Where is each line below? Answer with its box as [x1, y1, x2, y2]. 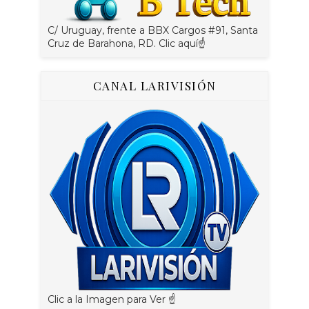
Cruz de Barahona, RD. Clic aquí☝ [48, 37, 206, 50]
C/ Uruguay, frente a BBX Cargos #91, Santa [48, 24, 258, 37]
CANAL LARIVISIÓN [92, 78, 217, 93]
